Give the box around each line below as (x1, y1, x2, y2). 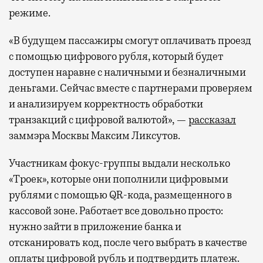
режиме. (9, 6, 52, 19)
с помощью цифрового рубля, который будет (9, 49, 223, 63)
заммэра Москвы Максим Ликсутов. (9, 129, 182, 142)
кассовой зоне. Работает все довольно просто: (9, 204, 223, 217)
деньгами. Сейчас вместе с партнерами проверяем (9, 81, 252, 95)
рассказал (188, 113, 236, 126)
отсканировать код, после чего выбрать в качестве (9, 235, 247, 249)
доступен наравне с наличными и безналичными (9, 65, 246, 79)
